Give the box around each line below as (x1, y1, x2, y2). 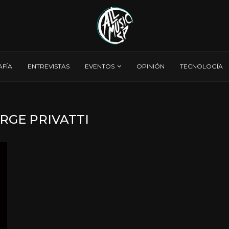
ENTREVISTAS (28, 62, 70, 70)
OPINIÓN (136, 62, 165, 70)
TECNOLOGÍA (180, 62, 223, 70)
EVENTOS (85, 62, 114, 70)
